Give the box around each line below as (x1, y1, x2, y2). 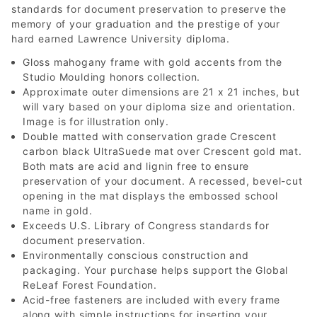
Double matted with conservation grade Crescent (23, 130, 277, 142)
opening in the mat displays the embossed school (23, 190, 278, 202)
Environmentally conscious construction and (23, 249, 249, 261)
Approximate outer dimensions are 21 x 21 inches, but (23, 86, 300, 98)
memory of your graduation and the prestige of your (11, 18, 280, 30)
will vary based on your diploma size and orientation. (23, 100, 296, 113)
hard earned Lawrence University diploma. (11, 33, 230, 45)
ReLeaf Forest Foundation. (23, 279, 158, 291)
